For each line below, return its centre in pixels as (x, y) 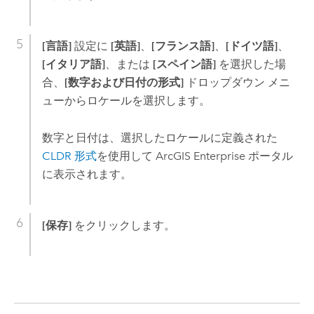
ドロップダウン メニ (237, 83)
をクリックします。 (123, 225)
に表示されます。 (87, 174)
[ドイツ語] (251, 46)
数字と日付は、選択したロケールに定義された (159, 137)
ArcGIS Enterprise (200, 156)
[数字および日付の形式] (124, 83)
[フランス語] (183, 46)
